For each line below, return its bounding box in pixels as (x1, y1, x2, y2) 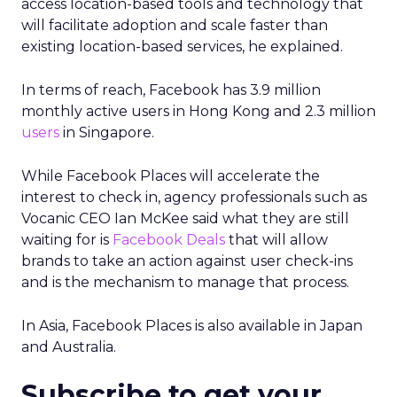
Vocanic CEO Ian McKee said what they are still (21, 210, 349, 227)
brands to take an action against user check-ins (21, 253, 353, 269)
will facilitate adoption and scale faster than (21, 17, 328, 34)
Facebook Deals (113, 231, 225, 248)
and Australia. (21, 339, 116, 355)
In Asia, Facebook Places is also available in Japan (21, 317, 362, 334)
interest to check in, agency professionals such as (21, 189, 367, 206)
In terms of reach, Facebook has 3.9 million (21, 82, 321, 98)
